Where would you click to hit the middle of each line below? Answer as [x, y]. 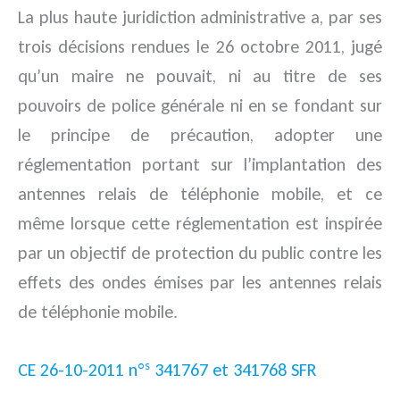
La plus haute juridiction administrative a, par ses [200, 17]
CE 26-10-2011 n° [81, 370]
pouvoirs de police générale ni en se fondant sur [200, 105]
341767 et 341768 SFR [233, 370]
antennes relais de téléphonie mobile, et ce [200, 194]
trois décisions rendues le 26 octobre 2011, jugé [200, 46]
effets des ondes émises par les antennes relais [200, 282]
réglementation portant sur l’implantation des [200, 164]
